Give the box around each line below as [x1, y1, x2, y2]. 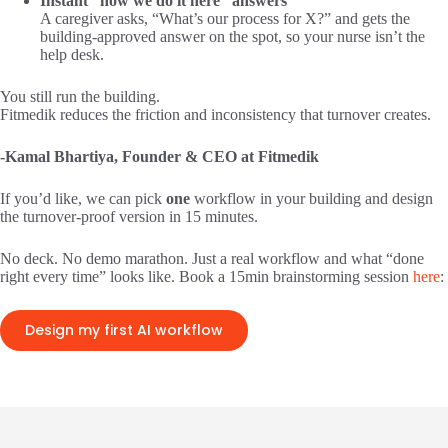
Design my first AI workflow [25, 319, 223, 340]
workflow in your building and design [190, 189, 433, 207]
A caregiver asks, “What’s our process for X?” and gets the [40, 9, 410, 27]
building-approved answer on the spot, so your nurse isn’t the [40, 27, 425, 45]
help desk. [40, 45, 104, 63]
